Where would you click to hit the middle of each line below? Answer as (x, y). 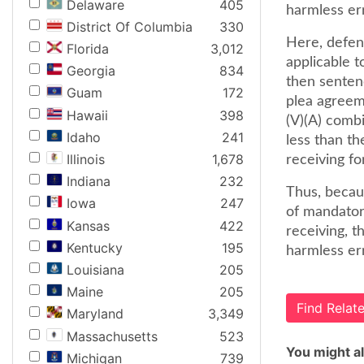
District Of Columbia (130, 26)
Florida (88, 49)
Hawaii (87, 115)
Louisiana (95, 269)
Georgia (91, 71)
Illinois (86, 159)
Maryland (95, 314)
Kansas (88, 225)
